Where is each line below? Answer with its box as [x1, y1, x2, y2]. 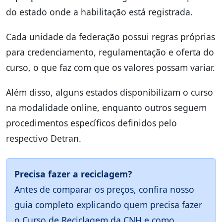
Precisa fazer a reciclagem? [14, 168, 132, 180]
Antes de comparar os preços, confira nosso [14, 183, 194, 196]
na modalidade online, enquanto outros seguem [6, 102, 207, 114]
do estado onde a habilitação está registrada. [6, 5, 193, 18]
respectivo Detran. [6, 132, 81, 145]
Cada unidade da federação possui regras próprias [6, 30, 215, 43]
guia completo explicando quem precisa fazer [14, 199, 202, 211]
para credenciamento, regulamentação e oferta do [6, 46, 214, 58]
